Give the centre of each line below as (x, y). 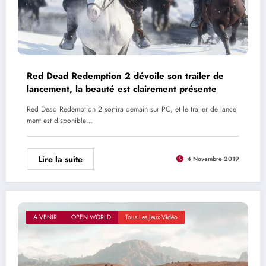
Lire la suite (60, 159)
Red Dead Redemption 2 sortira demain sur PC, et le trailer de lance (132, 109)
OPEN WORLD (91, 217)
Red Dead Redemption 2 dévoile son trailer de (125, 76)
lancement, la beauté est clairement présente (122, 89)
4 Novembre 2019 (213, 159)
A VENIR (45, 217)
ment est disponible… (60, 120)
